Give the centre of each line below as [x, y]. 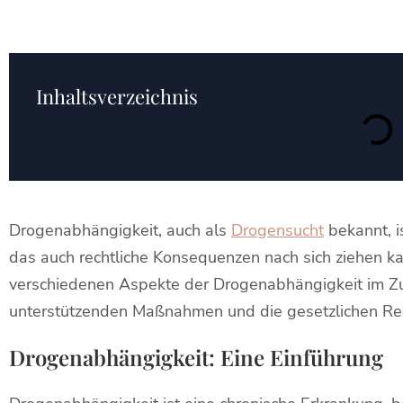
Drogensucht [278, 230]
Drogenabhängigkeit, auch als [120, 230]
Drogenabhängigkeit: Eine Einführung [196, 357]
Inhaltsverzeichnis [117, 96]
